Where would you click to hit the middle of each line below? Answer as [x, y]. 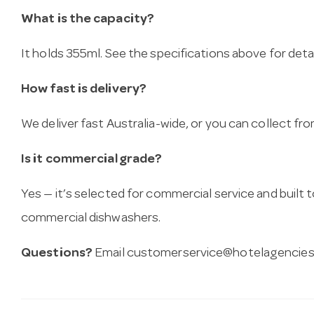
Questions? [57, 254]
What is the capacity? [88, 20]
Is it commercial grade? [92, 161]
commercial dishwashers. [91, 219]
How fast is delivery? [84, 90]
